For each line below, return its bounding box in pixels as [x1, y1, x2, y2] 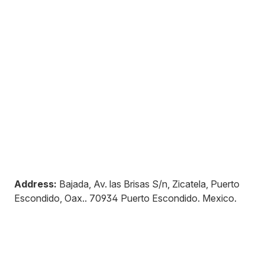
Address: [14, 177, 57, 190]
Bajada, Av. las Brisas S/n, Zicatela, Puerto [59, 177, 240, 190]
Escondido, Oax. [14, 192, 85, 204]
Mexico [202, 192, 234, 204]
